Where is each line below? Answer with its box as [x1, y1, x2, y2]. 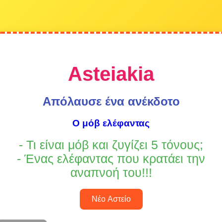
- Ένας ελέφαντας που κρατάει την [17, 152, 205, 166]
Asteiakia [68, 62, 154, 85]
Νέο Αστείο [91, 194, 131, 203]
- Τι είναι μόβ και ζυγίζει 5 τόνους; [19, 138, 203, 152]
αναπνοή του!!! [70, 166, 152, 179]
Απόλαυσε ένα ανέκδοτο [42, 95, 180, 109]
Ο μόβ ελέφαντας [72, 118, 150, 129]
